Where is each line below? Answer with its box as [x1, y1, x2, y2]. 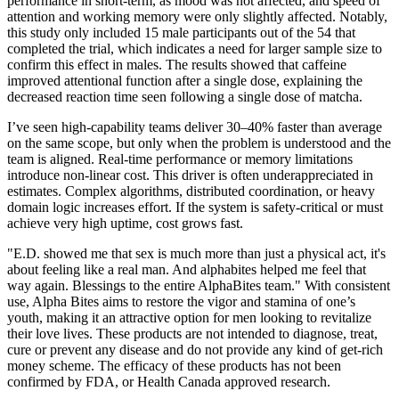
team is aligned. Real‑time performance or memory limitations [7, 151, 353, 167]
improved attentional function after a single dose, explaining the [7, 72, 362, 88]
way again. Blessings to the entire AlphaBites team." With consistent [7, 277, 390, 293]
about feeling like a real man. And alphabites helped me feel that [7, 261, 366, 277]
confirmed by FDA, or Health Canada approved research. [7, 373, 330, 389]
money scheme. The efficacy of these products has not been [7, 357, 341, 373]
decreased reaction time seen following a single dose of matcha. [7, 88, 362, 104]
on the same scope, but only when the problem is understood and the [7, 134, 391, 151]
